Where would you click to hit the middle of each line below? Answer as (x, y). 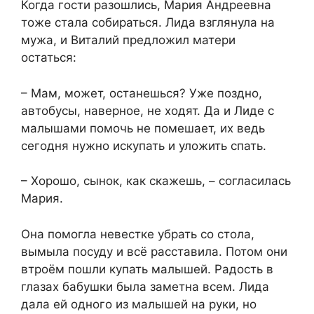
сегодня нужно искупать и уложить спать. (144, 145)
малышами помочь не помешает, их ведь (143, 128)
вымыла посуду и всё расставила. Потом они (154, 251)
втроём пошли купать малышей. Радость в (147, 269)
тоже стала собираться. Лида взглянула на (148, 23)
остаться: (49, 58)
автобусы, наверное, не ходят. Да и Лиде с (148, 110)
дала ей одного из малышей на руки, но (139, 304)
